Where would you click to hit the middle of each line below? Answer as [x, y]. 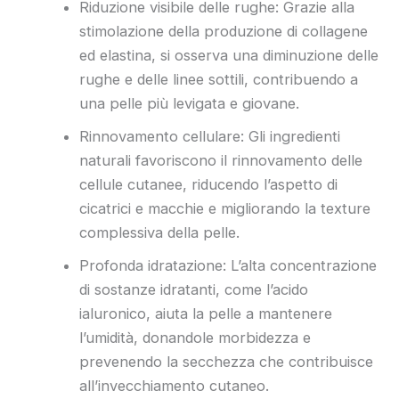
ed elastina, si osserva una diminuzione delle [229, 55]
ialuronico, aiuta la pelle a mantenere [206, 313]
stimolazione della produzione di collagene [224, 31]
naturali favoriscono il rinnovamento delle [221, 160]
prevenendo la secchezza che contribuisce [227, 361]
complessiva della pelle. [160, 232]
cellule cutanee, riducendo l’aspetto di [209, 184]
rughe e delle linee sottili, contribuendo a [219, 79]
